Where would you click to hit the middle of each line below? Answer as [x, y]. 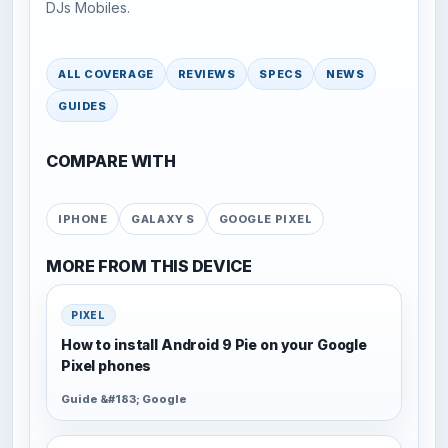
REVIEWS [206, 73]
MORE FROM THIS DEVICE [149, 266]
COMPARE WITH [111, 161]
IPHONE [83, 218]
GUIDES [82, 105]
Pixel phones [106, 366]
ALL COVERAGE [106, 73]
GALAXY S [163, 218]
